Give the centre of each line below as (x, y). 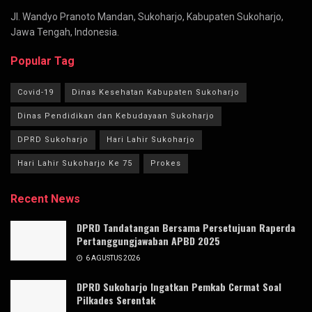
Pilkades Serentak (116, 300)
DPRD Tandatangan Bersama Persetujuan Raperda (186, 228)
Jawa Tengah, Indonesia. (65, 32)
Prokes (166, 164)
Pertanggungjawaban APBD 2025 (148, 241)
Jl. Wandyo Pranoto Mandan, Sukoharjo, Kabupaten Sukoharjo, (147, 17)
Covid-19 (36, 93)
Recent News (45, 199)
